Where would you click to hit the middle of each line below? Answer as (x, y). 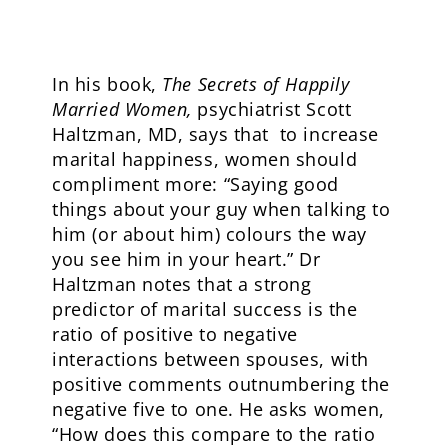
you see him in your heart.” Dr (186, 259)
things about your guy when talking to (221, 209)
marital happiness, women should (205, 159)
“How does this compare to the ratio (214, 434)
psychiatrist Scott (274, 109)
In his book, (107, 84)
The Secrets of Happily (256, 84)
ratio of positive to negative (175, 334)
